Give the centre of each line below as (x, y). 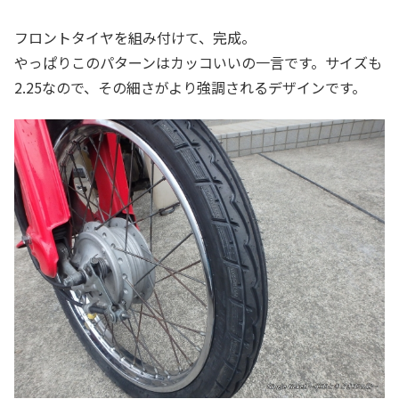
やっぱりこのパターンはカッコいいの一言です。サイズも (198, 62)
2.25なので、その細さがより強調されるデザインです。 (190, 87)
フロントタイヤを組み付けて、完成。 (135, 37)
